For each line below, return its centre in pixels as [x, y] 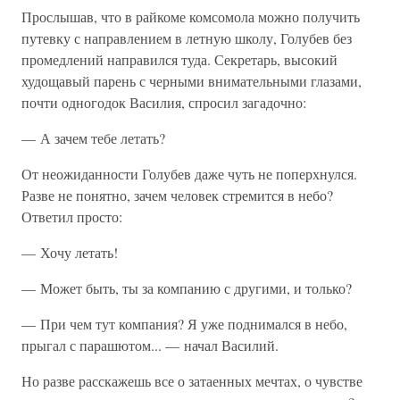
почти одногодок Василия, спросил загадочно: [164, 102]
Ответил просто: [72, 217]
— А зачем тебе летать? [93, 138]
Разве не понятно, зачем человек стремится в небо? [177, 195]
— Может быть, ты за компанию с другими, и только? [187, 288]
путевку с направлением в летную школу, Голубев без [187, 38]
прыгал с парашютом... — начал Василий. [150, 345]
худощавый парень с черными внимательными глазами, [192, 81]
